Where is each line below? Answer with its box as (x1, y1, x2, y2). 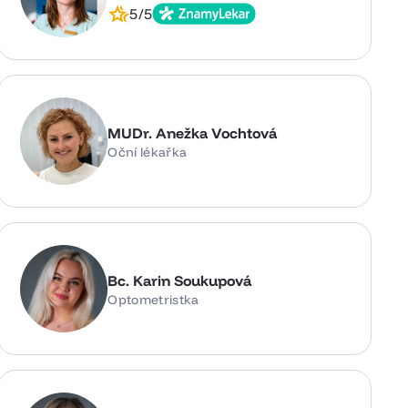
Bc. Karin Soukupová (107, 270, 252, 290)
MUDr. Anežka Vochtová (107, 123, 278, 142)
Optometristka (107, 291, 199, 308)
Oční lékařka (107, 143, 188, 160)
